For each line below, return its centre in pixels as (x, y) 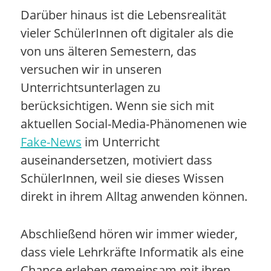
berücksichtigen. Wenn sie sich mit (117, 105)
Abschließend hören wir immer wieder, (129, 233)
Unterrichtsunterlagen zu (90, 87)
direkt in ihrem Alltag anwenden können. (134, 196)
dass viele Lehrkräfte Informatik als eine (132, 252)
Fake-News (51, 142)
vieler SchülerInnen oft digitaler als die (127, 33)
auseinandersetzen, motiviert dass (116, 160)
